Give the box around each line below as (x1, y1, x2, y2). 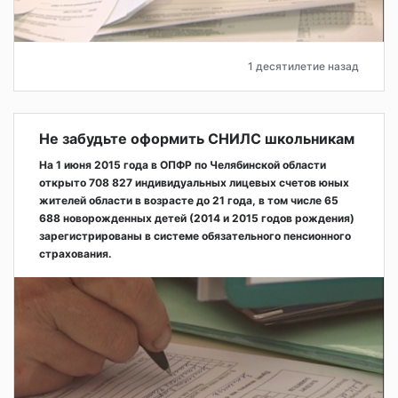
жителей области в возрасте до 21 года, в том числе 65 (39, 194, 338, 208)
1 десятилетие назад (248, 60, 359, 74)
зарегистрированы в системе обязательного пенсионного (39, 229, 351, 243)
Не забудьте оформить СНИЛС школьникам (39, 130, 354, 148)
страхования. (39, 247, 112, 261)
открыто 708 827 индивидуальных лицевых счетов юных (39, 176, 349, 190)
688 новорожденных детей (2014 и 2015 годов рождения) (39, 211, 354, 226)
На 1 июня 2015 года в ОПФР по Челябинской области (39, 158, 326, 172)
